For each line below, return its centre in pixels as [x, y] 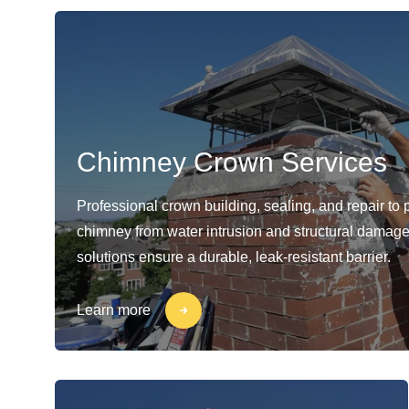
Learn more [114, 310]
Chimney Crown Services [232, 162]
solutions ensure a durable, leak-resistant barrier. [234, 257]
